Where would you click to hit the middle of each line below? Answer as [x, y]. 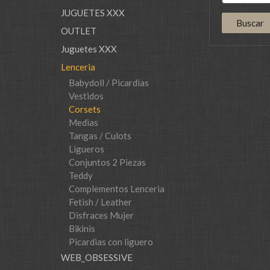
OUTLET [78, 31]
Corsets [84, 109]
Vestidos [86, 96]
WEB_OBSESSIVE [96, 257]
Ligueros [86, 149]
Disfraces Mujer [101, 215]
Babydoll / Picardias [108, 83]
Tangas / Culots [100, 136]
